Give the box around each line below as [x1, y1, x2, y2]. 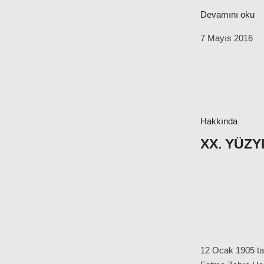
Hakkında [200, 115, 237, 126]
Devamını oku [200, 9, 255, 19]
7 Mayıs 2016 [200, 32, 253, 43]
